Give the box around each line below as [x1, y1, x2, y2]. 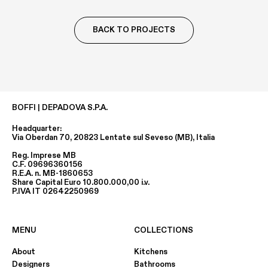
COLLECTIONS [134, 226, 193, 236]
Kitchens [134, 247, 167, 257]
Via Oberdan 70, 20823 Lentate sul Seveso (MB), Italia [12, 133, 215, 143]
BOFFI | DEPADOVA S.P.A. [12, 103, 108, 113]
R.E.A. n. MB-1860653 [12, 169, 93, 179]
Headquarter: [12, 124, 62, 134]
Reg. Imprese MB [12, 151, 76, 161]
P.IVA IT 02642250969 [12, 187, 99, 197]
